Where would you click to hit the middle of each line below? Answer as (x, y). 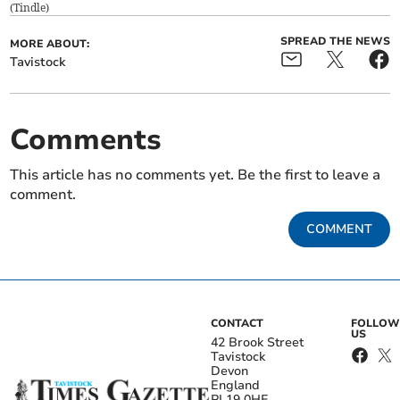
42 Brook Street (257, 342)
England (235, 385)
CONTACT (237, 323)
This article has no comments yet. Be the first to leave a (196, 175)
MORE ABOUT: (50, 43)
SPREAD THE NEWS (335, 41)
